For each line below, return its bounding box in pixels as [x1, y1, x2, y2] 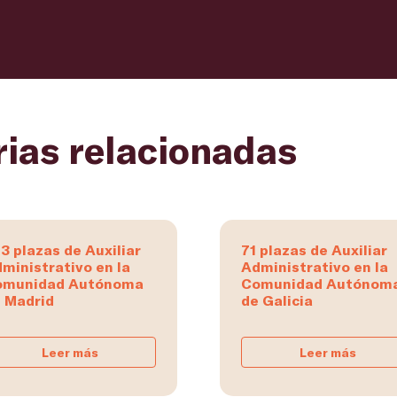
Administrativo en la [241, 258, 388, 276]
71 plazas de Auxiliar [241, 241, 387, 259]
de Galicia [241, 292, 313, 309]
